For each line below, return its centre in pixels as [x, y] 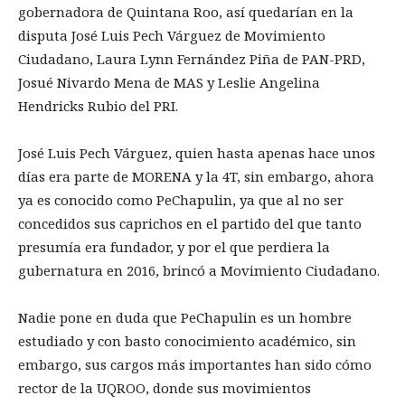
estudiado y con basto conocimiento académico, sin [187, 341]
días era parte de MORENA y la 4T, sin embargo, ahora [196, 177]
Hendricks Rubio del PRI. [98, 106]
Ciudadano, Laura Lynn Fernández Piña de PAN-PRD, [192, 59]
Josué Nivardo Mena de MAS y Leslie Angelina [169, 83]
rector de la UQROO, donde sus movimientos [165, 388]
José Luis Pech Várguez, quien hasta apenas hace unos [197, 153]
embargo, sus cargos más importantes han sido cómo [195, 365]
